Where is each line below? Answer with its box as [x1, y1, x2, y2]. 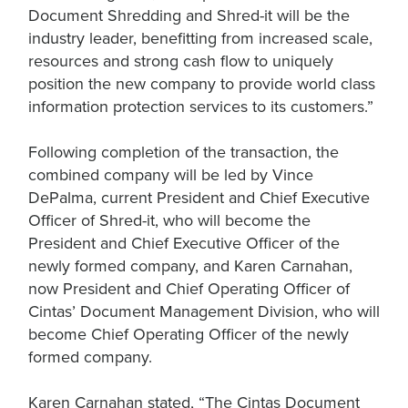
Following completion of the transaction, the [28, 140, 339, 164]
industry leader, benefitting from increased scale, [28, 26, 372, 50]
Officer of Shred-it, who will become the [28, 209, 311, 232]
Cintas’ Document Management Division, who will [28, 300, 380, 323]
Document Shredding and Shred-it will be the [28, 4, 350, 27]
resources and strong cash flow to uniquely [28, 49, 333, 73]
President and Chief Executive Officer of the [28, 231, 340, 255]
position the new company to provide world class [28, 72, 375, 96]
